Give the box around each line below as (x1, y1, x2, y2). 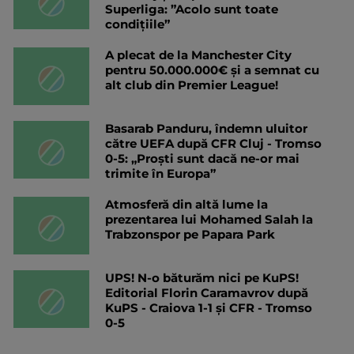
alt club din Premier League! (105, 77, 278, 92)
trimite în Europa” (105, 165, 216, 181)
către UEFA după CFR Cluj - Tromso (105, 135, 322, 151)
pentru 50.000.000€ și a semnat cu (105, 62, 319, 77)
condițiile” (105, 16, 170, 32)
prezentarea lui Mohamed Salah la (105, 211, 313, 227)
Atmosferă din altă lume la (105, 196, 268, 212)
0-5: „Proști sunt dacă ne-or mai (105, 150, 299, 166)
